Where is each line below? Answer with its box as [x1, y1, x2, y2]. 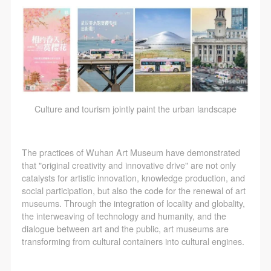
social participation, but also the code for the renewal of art [21, 184, 246, 197]
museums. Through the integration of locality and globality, [21, 197, 245, 209]
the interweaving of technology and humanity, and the [21, 209, 226, 222]
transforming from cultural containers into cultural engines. [21, 235, 244, 247]
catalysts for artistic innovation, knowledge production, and [21, 171, 245, 184]
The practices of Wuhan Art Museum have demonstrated [21, 146, 240, 158]
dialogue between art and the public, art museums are [21, 222, 229, 235]
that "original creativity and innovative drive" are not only [21, 158, 236, 171]
